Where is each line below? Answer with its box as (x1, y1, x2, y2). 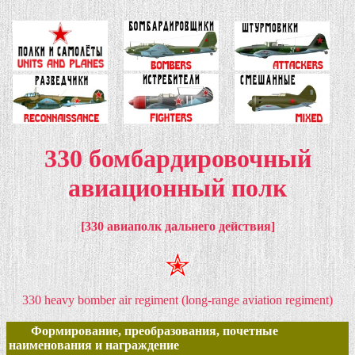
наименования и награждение (9, 338, 179, 353)
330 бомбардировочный (44, 143, 311, 173)
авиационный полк (68, 173, 287, 202)
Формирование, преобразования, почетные (31, 324, 278, 338)
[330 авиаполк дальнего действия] (80, 219, 275, 234)
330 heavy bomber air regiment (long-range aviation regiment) (22, 293, 333, 307)
